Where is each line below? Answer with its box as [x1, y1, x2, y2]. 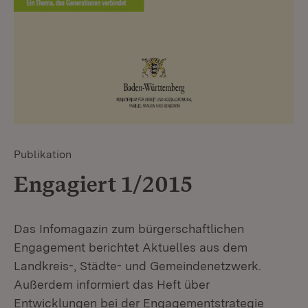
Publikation [14, 147, 71, 161]
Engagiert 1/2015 [14, 170, 192, 197]
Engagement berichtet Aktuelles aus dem [14, 239, 247, 254]
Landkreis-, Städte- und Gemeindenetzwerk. [14, 258, 261, 273]
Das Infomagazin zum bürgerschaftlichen [14, 221, 244, 236]
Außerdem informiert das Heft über [14, 276, 210, 291]
